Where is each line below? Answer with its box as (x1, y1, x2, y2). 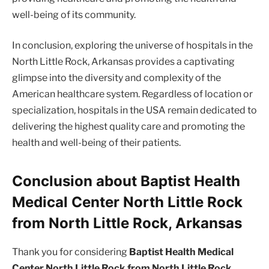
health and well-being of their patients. (12, 137, 181, 149)
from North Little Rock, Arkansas (12, 214, 242, 232)
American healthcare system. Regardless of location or (12, 88, 253, 100)
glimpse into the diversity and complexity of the (12, 72, 221, 84)
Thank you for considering (12, 246, 129, 258)
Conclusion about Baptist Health (12, 172, 240, 190)
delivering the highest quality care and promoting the (12, 121, 245, 133)
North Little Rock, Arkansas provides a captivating (12, 56, 235, 68)
